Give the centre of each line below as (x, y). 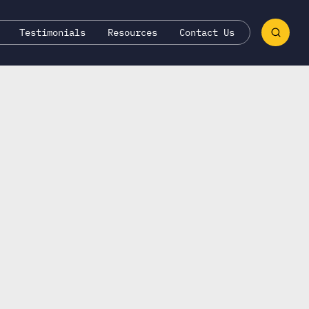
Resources (133, 32)
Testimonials (53, 32)
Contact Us (207, 32)
